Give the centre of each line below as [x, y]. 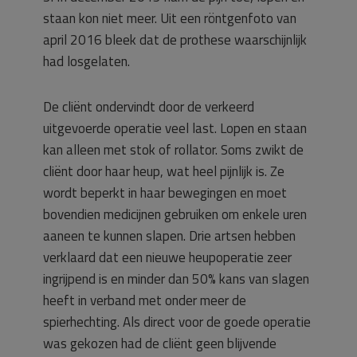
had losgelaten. [86, 61]
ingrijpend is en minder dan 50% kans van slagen [176, 279]
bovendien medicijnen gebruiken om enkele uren [175, 214]
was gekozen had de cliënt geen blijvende [160, 343]
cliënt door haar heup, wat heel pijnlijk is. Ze [164, 171]
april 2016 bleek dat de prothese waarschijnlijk [175, 40]
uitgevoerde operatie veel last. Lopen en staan [175, 128]
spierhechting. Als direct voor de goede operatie [177, 322]
